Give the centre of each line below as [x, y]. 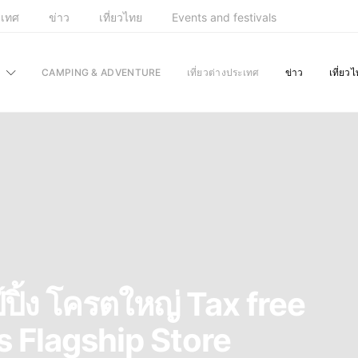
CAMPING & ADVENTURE [101, 72]
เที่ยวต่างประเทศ [223, 72]
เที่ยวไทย [121, 17]
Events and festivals [224, 17]
